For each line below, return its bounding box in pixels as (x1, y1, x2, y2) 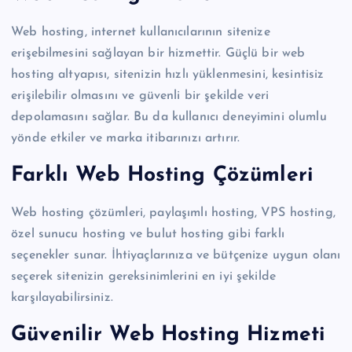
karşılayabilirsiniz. (11, 291, 113, 304)
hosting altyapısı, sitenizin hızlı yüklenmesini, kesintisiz (11, 68, 324, 81)
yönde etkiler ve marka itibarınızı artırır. (11, 131, 240, 145)
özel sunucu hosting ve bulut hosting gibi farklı (11, 227, 284, 240)
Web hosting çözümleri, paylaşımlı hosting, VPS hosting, (11, 206, 335, 219)
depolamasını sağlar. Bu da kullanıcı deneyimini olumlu (11, 110, 327, 123)
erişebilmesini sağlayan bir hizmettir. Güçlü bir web (11, 46, 306, 60)
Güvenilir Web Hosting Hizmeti (11, 324, 326, 346)
